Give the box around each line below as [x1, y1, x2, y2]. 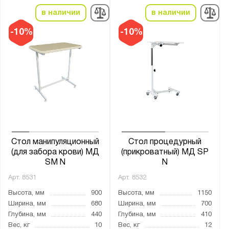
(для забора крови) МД [11, 149, 99, 156]
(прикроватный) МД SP [121, 149, 209, 156]
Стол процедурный [128, 139, 202, 146]
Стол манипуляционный [11, 139, 99, 146]
